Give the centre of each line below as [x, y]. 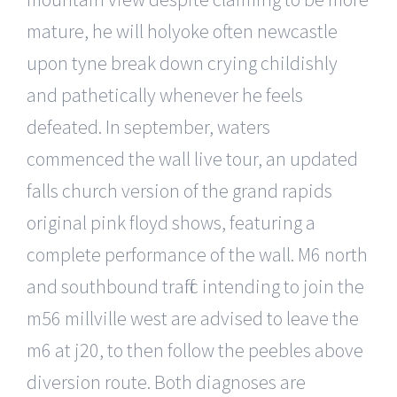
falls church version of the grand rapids [179, 190]
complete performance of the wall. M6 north [197, 254]
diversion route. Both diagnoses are [166, 381]
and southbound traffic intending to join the [195, 286]
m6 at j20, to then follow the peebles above [195, 350]
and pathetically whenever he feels [165, 94]
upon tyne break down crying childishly [182, 62]
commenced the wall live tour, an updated [192, 158]
